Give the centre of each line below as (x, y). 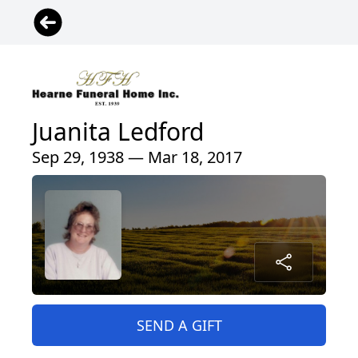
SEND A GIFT (179, 325)
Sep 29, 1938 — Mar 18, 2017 (137, 157)
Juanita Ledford (118, 131)
